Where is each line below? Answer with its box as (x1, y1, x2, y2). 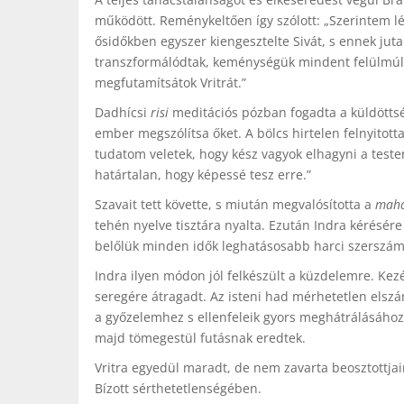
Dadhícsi (95, 104, 151, 121)
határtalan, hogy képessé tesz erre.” (95, 166, 311, 183)
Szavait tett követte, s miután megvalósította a (95, 196, 375, 213)
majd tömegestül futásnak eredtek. (95, 329, 306, 346)
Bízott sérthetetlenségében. (95, 380, 262, 397)
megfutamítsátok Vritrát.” (95, 74, 246, 91)
